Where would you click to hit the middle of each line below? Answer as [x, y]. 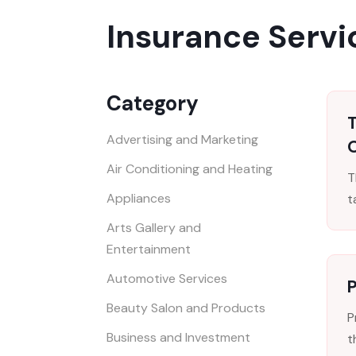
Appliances [139, 199]
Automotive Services [167, 279]
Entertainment [149, 250]
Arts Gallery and [154, 228]
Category [153, 104]
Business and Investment [179, 338]
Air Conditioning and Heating [190, 169]
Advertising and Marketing [183, 140]
